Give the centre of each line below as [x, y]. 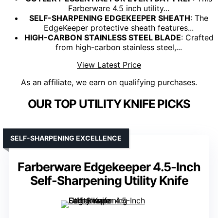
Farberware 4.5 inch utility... [119, 9]
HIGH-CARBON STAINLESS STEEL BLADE [102, 38]
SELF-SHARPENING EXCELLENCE [66, 138]
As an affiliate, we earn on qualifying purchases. [109, 82]
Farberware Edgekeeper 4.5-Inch [109, 167]
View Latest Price [109, 65]
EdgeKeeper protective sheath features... [119, 28]
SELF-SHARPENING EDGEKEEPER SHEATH [110, 18]
